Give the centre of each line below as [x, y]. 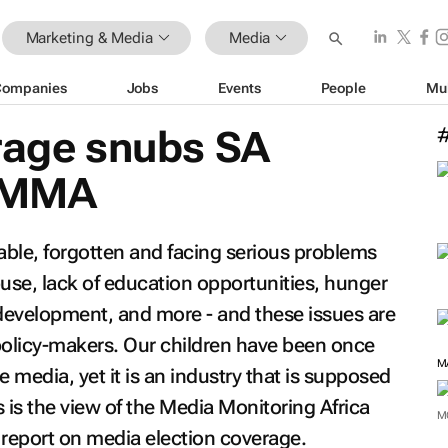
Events [239, 87]
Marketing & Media [89, 37]
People [343, 87]
